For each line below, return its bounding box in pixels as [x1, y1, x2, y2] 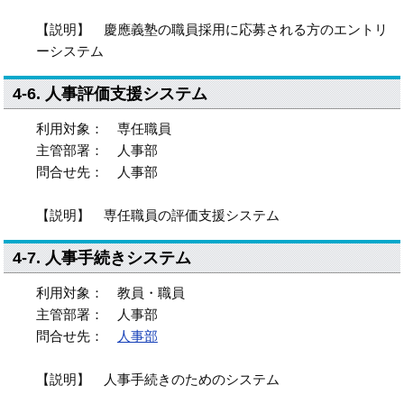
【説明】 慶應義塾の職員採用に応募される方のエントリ [35, 22, 388, 37]
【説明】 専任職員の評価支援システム [35, 207, 280, 223]
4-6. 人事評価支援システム [13, 85, 208, 103]
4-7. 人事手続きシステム [13, 249, 192, 267]
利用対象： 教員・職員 [35, 285, 185, 300]
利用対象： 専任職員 [35, 121, 171, 136]
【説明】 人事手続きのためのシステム [35, 372, 280, 387]
